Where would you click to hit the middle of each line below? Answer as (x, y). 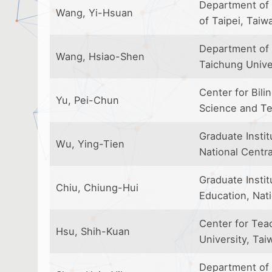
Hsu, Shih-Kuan (93, 231)
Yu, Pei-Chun (87, 100)
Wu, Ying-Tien (90, 144)
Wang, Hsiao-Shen (100, 56)
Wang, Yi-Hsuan (94, 13)
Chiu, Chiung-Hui (97, 188)
